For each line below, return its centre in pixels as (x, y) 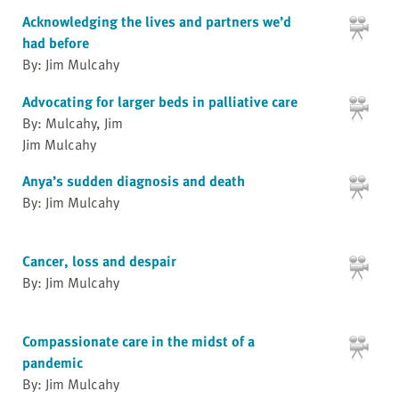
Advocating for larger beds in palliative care (160, 101)
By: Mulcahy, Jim (73, 122)
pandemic (53, 362)
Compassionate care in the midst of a (138, 341)
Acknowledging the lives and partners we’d (157, 22)
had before (56, 43)
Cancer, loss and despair (99, 261)
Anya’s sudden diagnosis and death (134, 181)
